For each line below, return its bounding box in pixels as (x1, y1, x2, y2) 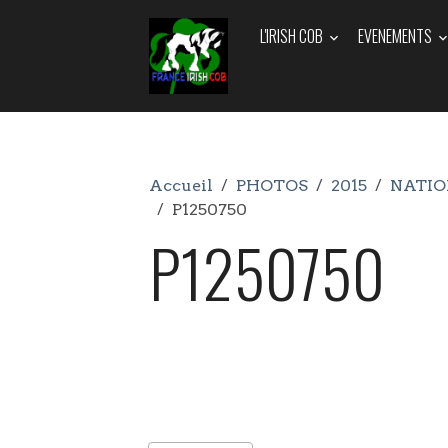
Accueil (149, 176, 214, 195)
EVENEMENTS (357, 24, 435, 48)
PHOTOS (236, 176, 309, 195)
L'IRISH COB (259, 24, 326, 48)
